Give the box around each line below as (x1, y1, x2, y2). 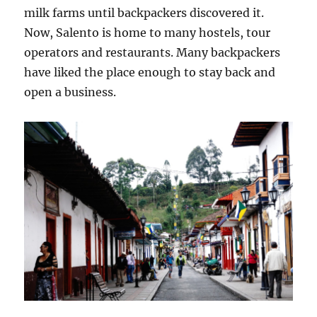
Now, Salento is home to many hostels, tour (24, 25, 271, 40)
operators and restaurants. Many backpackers (24, 45, 281, 59)
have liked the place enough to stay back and (24, 65, 276, 79)
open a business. (24, 85, 117, 99)
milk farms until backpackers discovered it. (24, 6, 265, 20)
